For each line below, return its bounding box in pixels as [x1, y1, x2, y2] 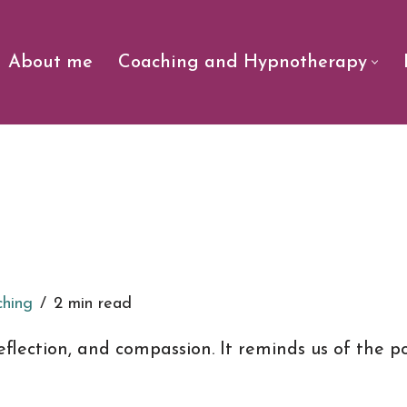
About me [8, 54, 93, 72]
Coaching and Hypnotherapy [118, 54, 367, 72]
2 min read [54, 295, 132, 313]
